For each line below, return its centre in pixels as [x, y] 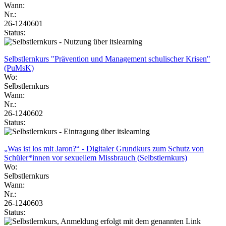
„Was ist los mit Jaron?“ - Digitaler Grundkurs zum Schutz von [104, 148]
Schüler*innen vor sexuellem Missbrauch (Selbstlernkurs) [96, 157]
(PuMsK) [19, 68]
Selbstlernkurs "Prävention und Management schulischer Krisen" [107, 59]
